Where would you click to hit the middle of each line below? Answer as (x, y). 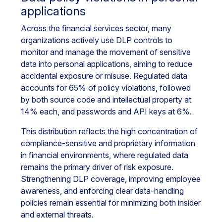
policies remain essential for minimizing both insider (111, 203)
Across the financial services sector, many (96, 28)
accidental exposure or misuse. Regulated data (104, 76)
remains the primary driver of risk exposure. (97, 167)
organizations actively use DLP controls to (97, 40)
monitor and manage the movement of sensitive (106, 52)
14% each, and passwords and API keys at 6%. (106, 111)
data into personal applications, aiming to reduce (107, 64)
